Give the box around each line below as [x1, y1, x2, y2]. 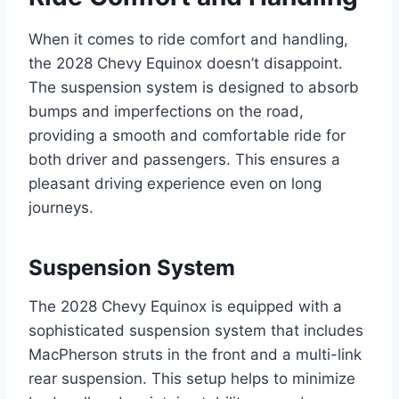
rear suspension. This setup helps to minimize [28, 369, 355, 387]
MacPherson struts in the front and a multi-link [28, 345, 362, 363]
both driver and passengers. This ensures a [28, 150, 340, 168]
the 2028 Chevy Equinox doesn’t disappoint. [28, 53, 343, 72]
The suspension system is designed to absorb [28, 77, 359, 96]
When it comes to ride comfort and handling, [28, 29, 348, 48]
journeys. [28, 198, 94, 216]
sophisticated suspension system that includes [28, 321, 363, 339]
